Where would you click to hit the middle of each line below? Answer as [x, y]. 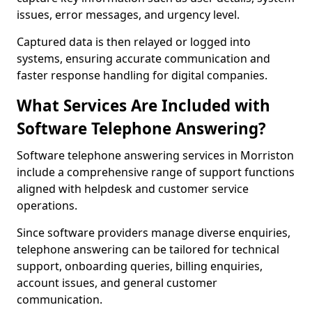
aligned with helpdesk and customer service [133, 189]
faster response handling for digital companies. [142, 75]
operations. [47, 205]
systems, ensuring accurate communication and [143, 58]
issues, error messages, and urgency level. [128, 15]
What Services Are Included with [143, 106]
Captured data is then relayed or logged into [134, 42]
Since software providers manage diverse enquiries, [154, 233]
